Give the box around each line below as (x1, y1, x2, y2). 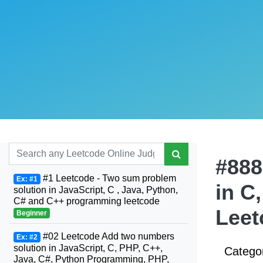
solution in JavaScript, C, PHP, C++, (14, 243, 163, 253)
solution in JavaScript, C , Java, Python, (14, 185, 178, 195)
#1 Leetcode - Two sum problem (40, 173, 176, 183)
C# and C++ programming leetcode (14, 196, 160, 206)
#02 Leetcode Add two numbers (40, 231, 174, 241)
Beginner (16, 209, 47, 217)
